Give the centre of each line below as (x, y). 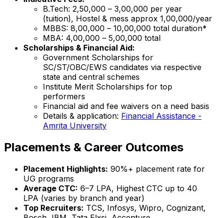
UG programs (49, 178)
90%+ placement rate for (156, 169)
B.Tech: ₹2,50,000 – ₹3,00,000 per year (112, 9)
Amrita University (75, 125)
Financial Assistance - (161, 116)
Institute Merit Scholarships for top (108, 86)
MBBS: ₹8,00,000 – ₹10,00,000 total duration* (125, 28)
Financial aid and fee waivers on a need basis (126, 106)
